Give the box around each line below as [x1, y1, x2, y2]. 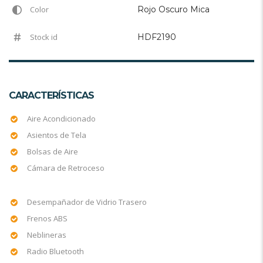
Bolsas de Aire [27, 146, 78, 157]
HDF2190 [137, 31, 176, 42]
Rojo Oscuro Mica [137, 4, 210, 15]
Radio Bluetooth [27, 245, 84, 257]
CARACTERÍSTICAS [9, 89, 94, 101]
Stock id [28, 31, 58, 42]
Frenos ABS [27, 213, 68, 224]
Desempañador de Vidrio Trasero [27, 196, 147, 207]
